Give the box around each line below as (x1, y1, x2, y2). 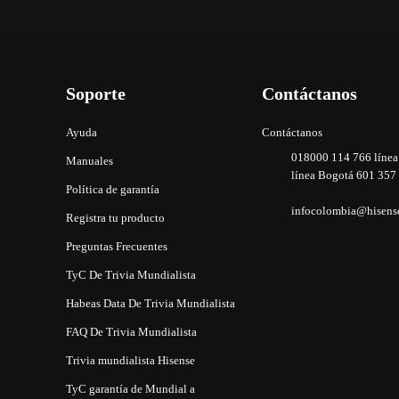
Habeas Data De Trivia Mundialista (66, 297, 235, 311)
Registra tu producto (66, 212, 165, 225)
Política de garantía (66, 183, 159, 197)
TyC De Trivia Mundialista (66, 269, 196, 282)
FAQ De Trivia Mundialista (66, 326, 197, 339)
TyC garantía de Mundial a (66, 383, 195, 396)
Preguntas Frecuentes (66, 240, 167, 254)
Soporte (66, 84, 126, 104)
